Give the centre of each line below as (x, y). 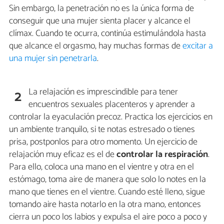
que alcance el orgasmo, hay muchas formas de (96, 46)
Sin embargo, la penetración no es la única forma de (101, 9)
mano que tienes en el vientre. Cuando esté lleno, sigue (107, 192)
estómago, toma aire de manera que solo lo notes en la (107, 180)
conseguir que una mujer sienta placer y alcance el (100, 21)
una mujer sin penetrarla (53, 59)
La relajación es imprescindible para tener (103, 92)
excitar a (198, 46)
